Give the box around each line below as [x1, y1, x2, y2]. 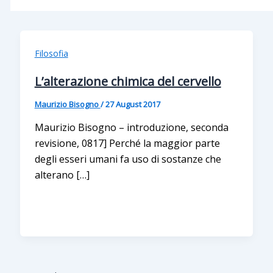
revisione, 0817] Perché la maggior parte [34, 136, 220, 150]
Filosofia [34, 48, 68, 60]
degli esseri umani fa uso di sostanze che [34, 152, 221, 166]
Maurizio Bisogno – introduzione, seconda [34, 120, 229, 134]
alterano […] [34, 168, 90, 182]
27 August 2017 [105, 98, 160, 110]
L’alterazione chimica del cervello [34, 73, 221, 90]
